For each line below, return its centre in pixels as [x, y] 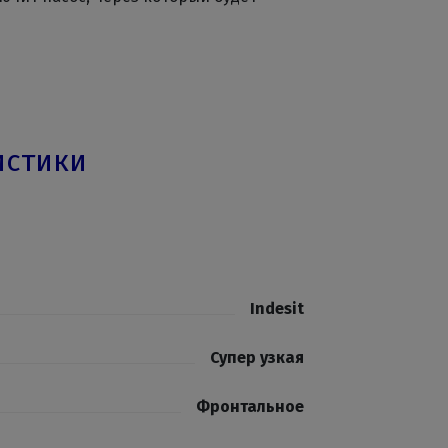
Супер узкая [257, 357]
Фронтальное [250, 406]
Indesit [277, 308]
